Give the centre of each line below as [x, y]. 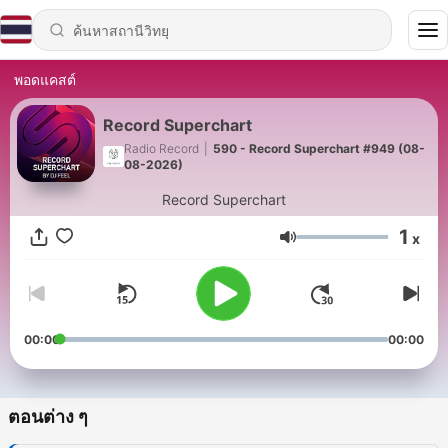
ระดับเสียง [330, 246]
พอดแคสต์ [45, 79]
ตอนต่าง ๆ [48, 417]
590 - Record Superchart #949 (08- [319, 148]
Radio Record [161, 148]
